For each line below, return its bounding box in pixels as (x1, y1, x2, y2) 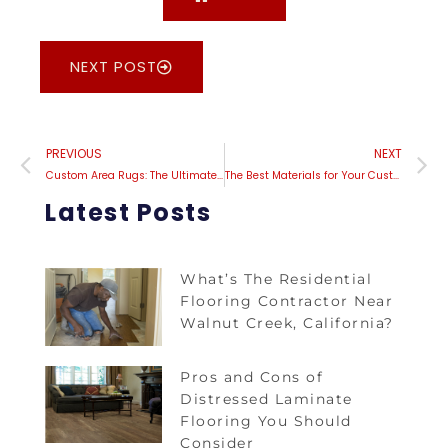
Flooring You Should (180, 411, 352, 430)
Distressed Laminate (180, 389, 353, 408)
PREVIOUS (46, 145, 102, 163)
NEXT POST (70, 56, 157, 78)
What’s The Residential (180, 270, 373, 289)
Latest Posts (45, 196, 211, 230)
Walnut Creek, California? (180, 314, 394, 333)
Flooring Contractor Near (180, 292, 394, 311)
